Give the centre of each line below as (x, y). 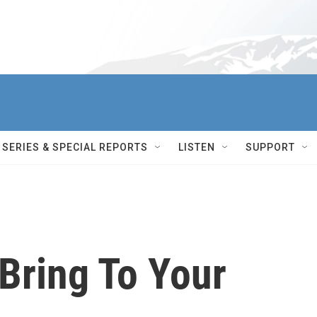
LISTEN (197, 147)
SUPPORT (270, 147)
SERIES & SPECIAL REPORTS (75, 147)
